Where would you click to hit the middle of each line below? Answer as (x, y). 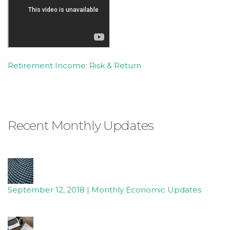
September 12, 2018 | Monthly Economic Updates (104, 190)
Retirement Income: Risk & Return (74, 66)
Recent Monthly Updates (81, 126)
